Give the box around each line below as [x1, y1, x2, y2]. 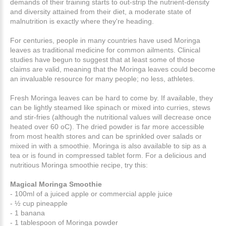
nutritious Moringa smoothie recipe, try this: [10, 160, 148, 169]
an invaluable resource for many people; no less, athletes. [10, 74, 195, 83]
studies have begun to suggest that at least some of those [10, 55, 195, 64]
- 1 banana [10, 208, 45, 217]
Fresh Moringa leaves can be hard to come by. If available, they [10, 93, 213, 102]
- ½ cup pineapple [10, 199, 68, 207]
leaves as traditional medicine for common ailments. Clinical [10, 45, 200, 54]
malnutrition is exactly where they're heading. [10, 17, 154, 25]
